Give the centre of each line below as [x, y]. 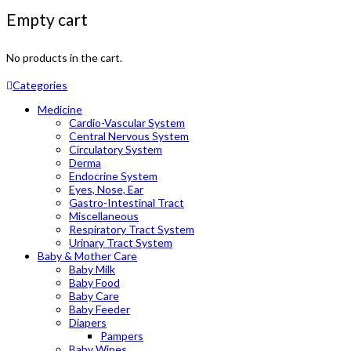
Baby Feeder [100, 309]
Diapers [88, 322]
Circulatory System [116, 149]
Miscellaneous [104, 215]
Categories [40, 85]
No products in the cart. [64, 57]
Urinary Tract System [121, 242]
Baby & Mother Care [87, 255]
